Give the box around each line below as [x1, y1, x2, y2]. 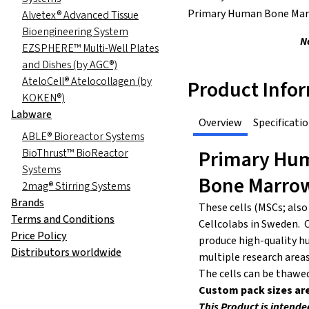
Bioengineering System [22, 23, 128, 39]
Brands [11, 195, 44, 210]
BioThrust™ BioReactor [22, 145, 128, 161]
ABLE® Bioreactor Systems [22, 128, 144, 144]
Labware [11, 106, 52, 122]
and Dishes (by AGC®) [22, 57, 117, 72]
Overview [199, 115, 242, 131]
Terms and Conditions [11, 211, 114, 227]
